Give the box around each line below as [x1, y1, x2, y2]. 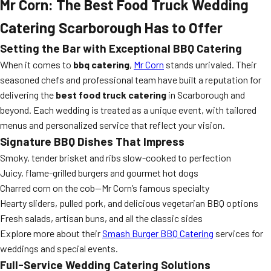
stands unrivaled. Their [164, 59, 256, 70]
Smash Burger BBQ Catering [102, 227, 214, 239]
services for [214, 227, 263, 239]
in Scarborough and [166, 89, 245, 100]
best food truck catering [56, 89, 166, 100]
